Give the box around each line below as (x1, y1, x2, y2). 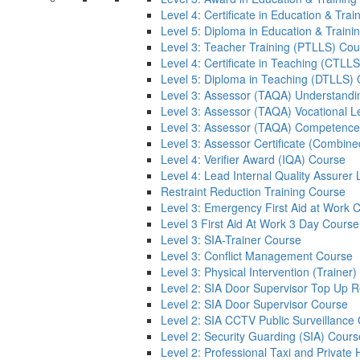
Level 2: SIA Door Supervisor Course (161, 296, 348, 312)
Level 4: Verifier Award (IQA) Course (161, 151, 346, 167)
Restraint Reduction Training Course (161, 183, 346, 199)
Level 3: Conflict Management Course (161, 247, 353, 264)
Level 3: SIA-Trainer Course (161, 231, 301, 247)
